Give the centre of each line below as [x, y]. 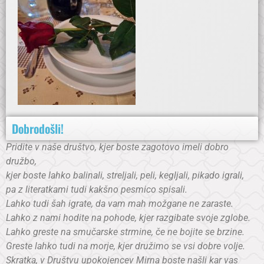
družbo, [21, 161]
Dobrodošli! [38, 129]
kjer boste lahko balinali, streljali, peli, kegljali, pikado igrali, [125, 176]
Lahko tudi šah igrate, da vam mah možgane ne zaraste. [120, 204]
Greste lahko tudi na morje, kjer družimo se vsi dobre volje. [126, 246]
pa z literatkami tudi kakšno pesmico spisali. [97, 190]
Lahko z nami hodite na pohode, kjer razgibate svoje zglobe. [128, 218]
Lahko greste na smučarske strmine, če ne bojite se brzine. [125, 232]
